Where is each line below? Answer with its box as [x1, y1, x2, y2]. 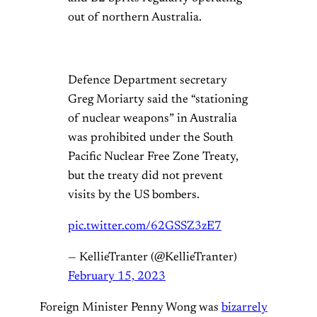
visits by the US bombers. [68, 188, 200, 202]
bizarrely [221, 301, 267, 314]
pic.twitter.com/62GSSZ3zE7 [68, 219, 221, 233]
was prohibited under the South [68, 131, 234, 144]
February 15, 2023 [68, 270, 166, 283]
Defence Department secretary [68, 74, 227, 87]
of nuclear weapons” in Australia [68, 112, 237, 125]
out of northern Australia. [68, 11, 202, 25]
